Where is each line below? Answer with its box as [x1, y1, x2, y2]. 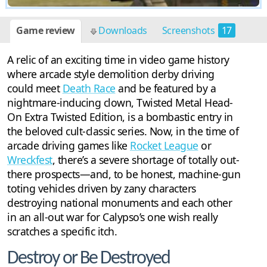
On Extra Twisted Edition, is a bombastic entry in [7, 110, 233, 125]
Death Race [62, 81, 116, 96]
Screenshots [162, 24, 217, 38]
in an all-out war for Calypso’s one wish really [7, 210, 218, 225]
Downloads [96, 24, 147, 38]
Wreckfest [7, 153, 52, 167]
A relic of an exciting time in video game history [7, 52, 229, 67]
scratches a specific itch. [7, 224, 117, 239]
